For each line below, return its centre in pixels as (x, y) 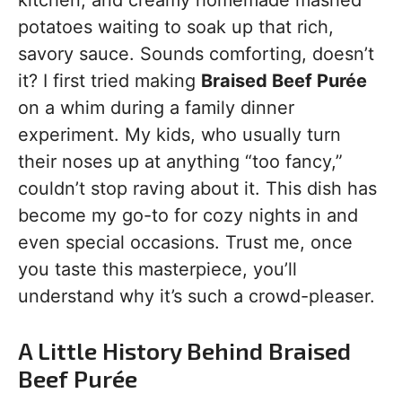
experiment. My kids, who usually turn (179, 135)
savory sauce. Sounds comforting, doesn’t (196, 54)
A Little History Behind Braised (184, 350)
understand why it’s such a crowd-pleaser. (197, 296)
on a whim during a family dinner (156, 108)
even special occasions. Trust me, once (185, 242)
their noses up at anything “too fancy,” (180, 162)
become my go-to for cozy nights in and (188, 215)
